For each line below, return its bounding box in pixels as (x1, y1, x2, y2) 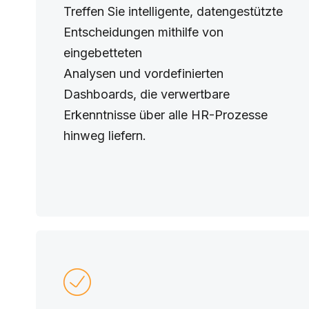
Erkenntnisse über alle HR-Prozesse (63, 108, 268, 122)
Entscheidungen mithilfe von (63, 25, 223, 39)
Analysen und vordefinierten (63, 66, 223, 81)
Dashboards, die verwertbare (63, 87, 230, 101)
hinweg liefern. (63, 128, 146, 143)
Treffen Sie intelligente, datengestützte (63, 4, 283, 19)
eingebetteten (63, 46, 142, 60)
